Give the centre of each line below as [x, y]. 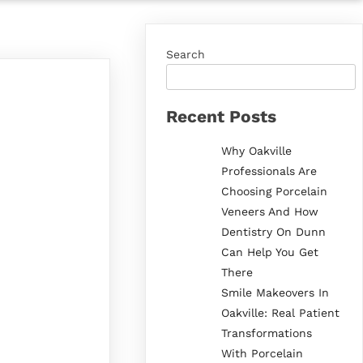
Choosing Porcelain [275, 191]
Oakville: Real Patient [281, 312]
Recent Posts [222, 117]
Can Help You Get [270, 252]
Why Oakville [257, 150]
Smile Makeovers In [275, 292]
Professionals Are [269, 171]
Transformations [267, 333]
